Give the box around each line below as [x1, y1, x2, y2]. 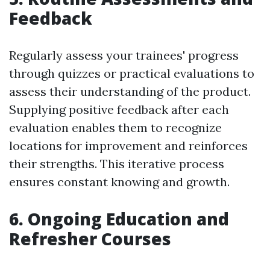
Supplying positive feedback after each [9, 102, 229, 118]
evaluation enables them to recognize [9, 120, 222, 136]
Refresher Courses [9, 227, 171, 251]
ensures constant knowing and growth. [9, 174, 230, 190]
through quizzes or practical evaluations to [9, 66, 254, 81]
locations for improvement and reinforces [9, 138, 248, 154]
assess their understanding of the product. [9, 84, 251, 99]
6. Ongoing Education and [9, 207, 229, 231]
